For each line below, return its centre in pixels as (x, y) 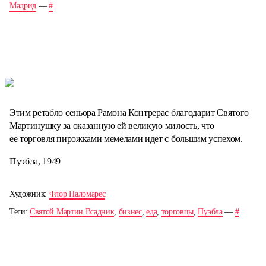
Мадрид (23, 6)
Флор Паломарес (77, 194)
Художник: (29, 194)
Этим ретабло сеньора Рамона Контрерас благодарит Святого (129, 112)
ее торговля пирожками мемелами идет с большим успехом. (126, 138)
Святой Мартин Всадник (72, 211)
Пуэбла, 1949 (35, 161)
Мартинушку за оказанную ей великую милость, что (112, 125)
